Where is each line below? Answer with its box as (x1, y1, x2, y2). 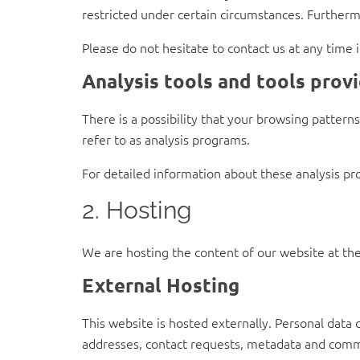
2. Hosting (82, 195, 192, 224)
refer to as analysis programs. (82, 129, 250, 148)
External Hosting (82, 272, 239, 297)
